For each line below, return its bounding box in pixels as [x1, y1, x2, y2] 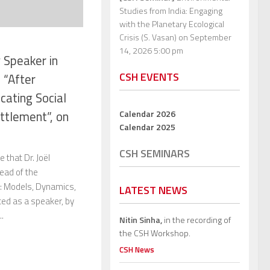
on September [177, 30, 231, 43]
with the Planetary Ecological [119, 17, 224, 30]
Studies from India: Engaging [119, 4, 222, 17]
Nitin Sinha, [119, 213, 162, 226]
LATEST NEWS [119, 181, 187, 198]
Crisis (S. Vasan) [119, 30, 177, 43]
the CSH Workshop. [119, 226, 190, 239]
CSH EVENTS [119, 68, 179, 85]
